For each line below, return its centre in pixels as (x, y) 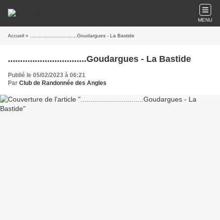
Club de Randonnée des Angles (63, 83)
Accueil (16, 36)
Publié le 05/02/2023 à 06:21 (47, 75)
